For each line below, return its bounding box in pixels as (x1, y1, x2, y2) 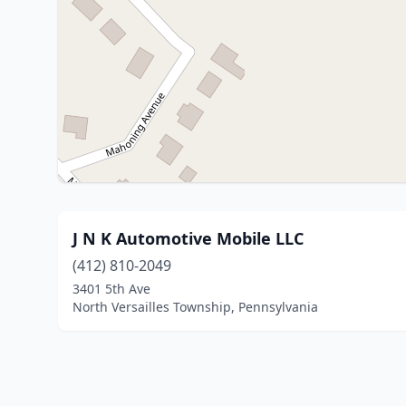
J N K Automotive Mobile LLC (72, 227, 304, 249)
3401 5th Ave (72, 280, 150, 297)
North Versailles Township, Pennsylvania (72, 298, 318, 315)
